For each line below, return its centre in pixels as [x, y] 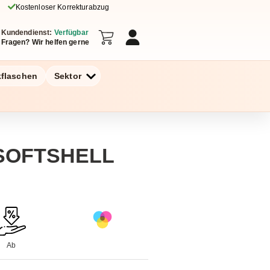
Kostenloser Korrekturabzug [62, 7]
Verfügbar [71, 33]
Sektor [68, 76]
